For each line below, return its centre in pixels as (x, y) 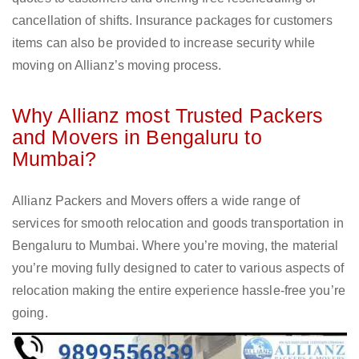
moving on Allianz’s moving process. (117, 66)
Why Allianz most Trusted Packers (168, 116)
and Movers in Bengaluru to (137, 137)
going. (30, 313)
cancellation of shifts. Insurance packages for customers (172, 21)
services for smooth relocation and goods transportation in (178, 224)
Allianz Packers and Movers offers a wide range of (156, 201)
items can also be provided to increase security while (164, 43)
